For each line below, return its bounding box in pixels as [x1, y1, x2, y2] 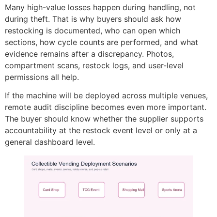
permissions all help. [5, 72, 79, 82]
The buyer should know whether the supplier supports [5, 114, 203, 124]
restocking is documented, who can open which [5, 25, 180, 35]
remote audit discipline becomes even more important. [5, 102, 206, 112]
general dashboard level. [5, 137, 95, 147]
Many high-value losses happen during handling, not [5, 2, 196, 12]
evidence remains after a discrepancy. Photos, [5, 48, 174, 59]
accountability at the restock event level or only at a [5, 125, 197, 136]
